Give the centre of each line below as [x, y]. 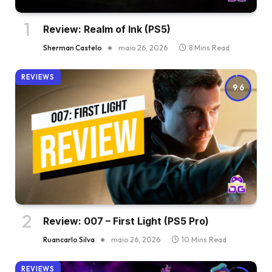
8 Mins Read [209, 47]
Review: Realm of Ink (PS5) [107, 29]
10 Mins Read [204, 240]
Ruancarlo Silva [69, 240]
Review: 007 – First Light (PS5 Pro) [126, 221]
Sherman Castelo [73, 47]
